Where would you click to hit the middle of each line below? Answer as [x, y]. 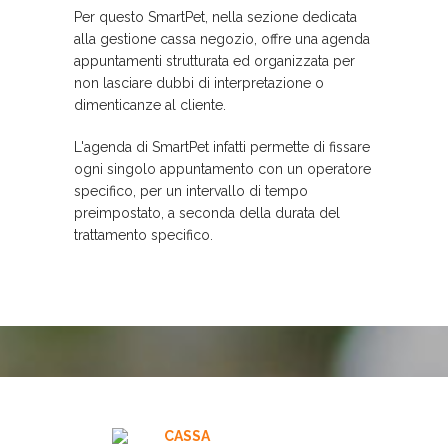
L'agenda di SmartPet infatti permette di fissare [222, 147]
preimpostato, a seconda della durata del [207, 213]
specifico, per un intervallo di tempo [191, 191]
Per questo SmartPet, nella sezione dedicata [215, 17]
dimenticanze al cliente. [150, 105]
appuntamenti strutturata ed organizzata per [214, 61]
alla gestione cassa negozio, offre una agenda [222, 39]
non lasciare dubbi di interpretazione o [199, 83]
